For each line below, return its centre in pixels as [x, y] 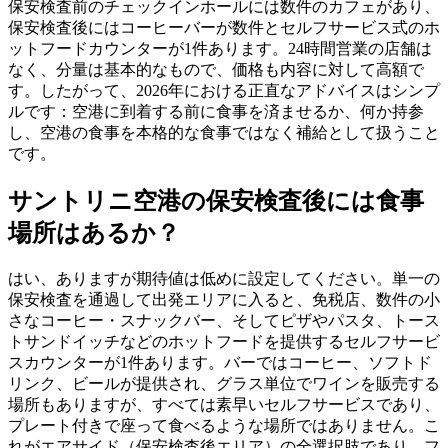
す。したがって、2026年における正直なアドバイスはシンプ [224, 90]
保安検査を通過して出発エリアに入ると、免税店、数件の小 [224, 299]
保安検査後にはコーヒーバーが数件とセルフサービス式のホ [224, 27]
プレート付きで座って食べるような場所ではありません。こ [224, 425]
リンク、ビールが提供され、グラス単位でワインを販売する [224, 383]
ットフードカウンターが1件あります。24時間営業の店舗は [220, 48]
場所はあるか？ [94, 232]
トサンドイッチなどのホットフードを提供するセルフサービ [224, 341]
